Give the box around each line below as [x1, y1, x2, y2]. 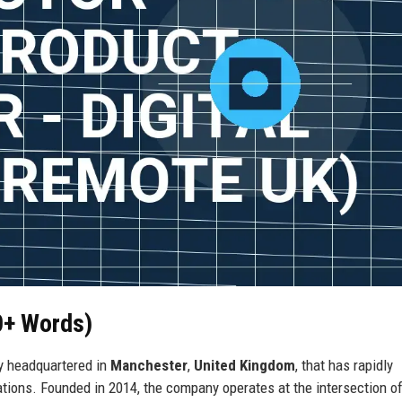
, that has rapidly [295, 355, 393, 374]
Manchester [110, 355, 188, 374]
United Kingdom [194, 355, 295, 374]
